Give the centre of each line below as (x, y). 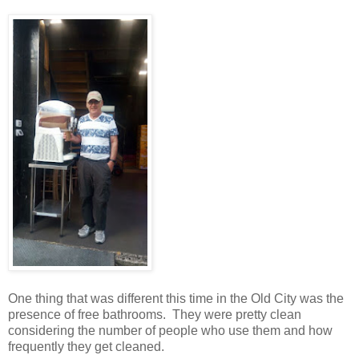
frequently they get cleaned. (86, 347)
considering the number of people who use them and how (170, 331)
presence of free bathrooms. (87, 315)
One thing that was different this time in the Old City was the (176, 299)
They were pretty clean (237, 315)
